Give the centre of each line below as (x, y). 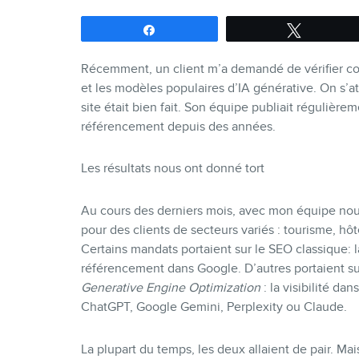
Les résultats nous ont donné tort (172, 169)
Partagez (187, 29)
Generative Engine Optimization (170, 288)
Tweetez (331, 29)
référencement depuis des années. (178, 126)
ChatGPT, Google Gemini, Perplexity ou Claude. (214, 307)
